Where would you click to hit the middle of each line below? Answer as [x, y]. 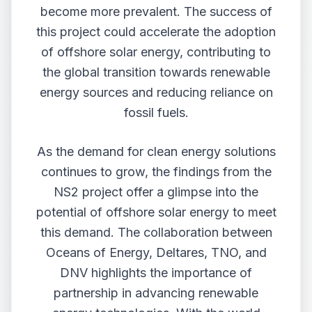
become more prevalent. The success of [156, 11]
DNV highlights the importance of [156, 273]
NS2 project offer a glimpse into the [156, 192]
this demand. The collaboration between [156, 232]
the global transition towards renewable [156, 72]
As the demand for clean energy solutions [156, 151]
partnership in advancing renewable [156, 293]
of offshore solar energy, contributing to [156, 52]
